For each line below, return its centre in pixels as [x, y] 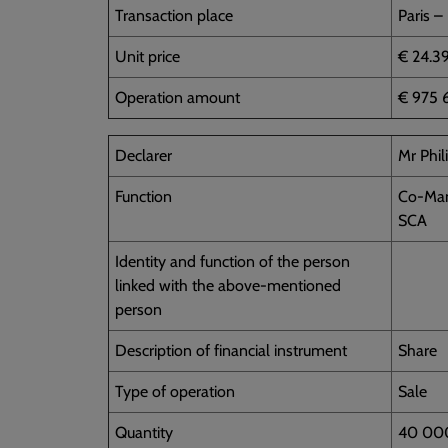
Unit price [147, 56]
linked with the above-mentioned [228, 285]
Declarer [143, 155]
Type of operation [175, 391]
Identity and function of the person [232, 261]
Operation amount [177, 97]
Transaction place [174, 15]
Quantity [144, 432]
